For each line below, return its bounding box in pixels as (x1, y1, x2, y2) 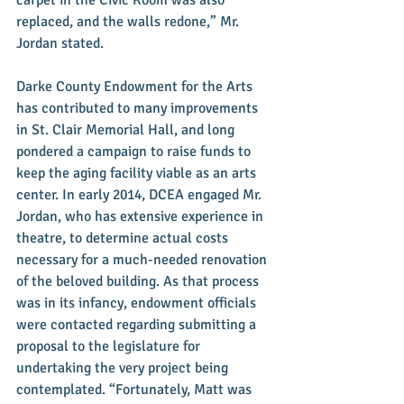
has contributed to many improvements (16, 98, 262, 117)
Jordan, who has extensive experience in (16, 207, 267, 225)
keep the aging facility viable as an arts (16, 163, 260, 182)
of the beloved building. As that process (16, 271, 262, 290)
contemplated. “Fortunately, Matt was (16, 380, 255, 399)
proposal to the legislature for (16, 336, 204, 355)
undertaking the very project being (16, 358, 232, 377)
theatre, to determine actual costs (16, 228, 232, 247)
